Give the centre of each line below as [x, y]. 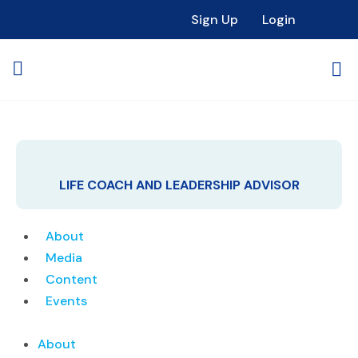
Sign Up [215, 20]
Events [66, 301]
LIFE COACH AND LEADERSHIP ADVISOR [179, 185]
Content [72, 279]
